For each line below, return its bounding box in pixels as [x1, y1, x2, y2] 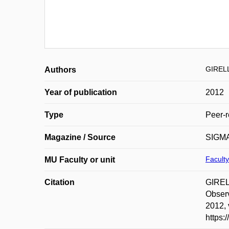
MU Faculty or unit [44, 155, 115, 164]
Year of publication [44, 88, 117, 97]
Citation [44, 178, 75, 187]
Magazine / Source [44, 133, 116, 142]
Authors [44, 65, 76, 74]
